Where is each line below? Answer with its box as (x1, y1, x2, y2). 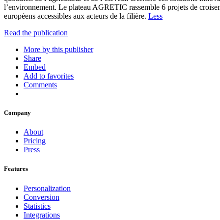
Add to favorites (24, 71, 74, 80)
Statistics (24, 201, 51, 210)
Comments (24, 80, 57, 89)
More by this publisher (24, 45, 93, 54)
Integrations (24, 210, 60, 219)
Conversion (24, 192, 59, 201)
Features (4, 165, 28, 173)
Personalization (24, 184, 71, 192)
